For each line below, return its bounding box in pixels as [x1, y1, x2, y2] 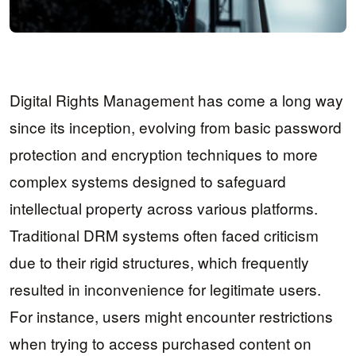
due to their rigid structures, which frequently [10, 251, 309, 273]
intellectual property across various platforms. [10, 197, 318, 219]
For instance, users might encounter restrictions [10, 305, 333, 327]
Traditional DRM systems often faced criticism [10, 224, 319, 246]
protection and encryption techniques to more [10, 143, 318, 165]
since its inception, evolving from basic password [10, 116, 342, 138]
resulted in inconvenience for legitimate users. [10, 278, 321, 300]
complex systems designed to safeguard [10, 170, 286, 192]
